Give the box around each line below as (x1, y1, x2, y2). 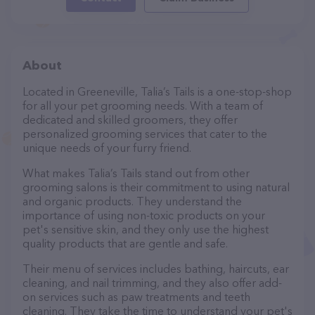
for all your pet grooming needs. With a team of (22, 98, 263, 112)
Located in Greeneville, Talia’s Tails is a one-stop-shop (22, 84, 292, 98)
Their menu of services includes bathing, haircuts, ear (22, 262, 289, 276)
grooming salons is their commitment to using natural (22, 180, 290, 194)
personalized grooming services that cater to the (22, 127, 267, 141)
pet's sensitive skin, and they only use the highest (22, 222, 269, 236)
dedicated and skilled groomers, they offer (22, 112, 238, 127)
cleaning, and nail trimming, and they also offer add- (22, 276, 282, 290)
